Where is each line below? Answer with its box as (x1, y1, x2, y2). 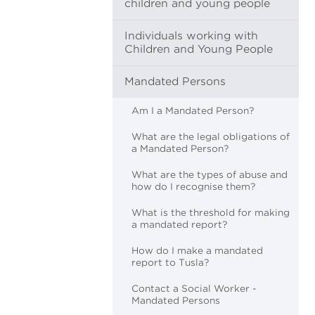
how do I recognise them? (131, 181, 255, 192)
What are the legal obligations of (131, 131, 290, 142)
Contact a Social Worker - (131, 283, 257, 294)
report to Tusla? (131, 257, 209, 268)
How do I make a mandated (131, 245, 263, 256)
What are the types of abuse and (131, 169, 288, 180)
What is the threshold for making (131, 207, 290, 218)
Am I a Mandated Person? (131, 105, 254, 116)
